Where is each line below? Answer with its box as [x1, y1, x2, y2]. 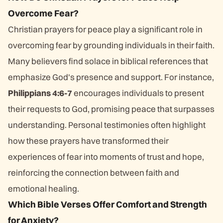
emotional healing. [8, 183, 79, 194]
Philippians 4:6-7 [8, 88, 72, 98]
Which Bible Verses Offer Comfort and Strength [8, 199, 207, 210]
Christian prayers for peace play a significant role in [8, 24, 203, 34]
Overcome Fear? [8, 7, 79, 19]
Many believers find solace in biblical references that [8, 56, 208, 66]
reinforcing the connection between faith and [8, 167, 179, 178]
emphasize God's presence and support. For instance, [8, 72, 214, 82]
